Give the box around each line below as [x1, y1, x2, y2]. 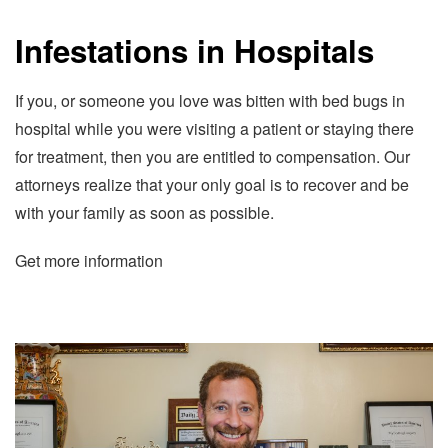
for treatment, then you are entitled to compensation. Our [15, 145, 410, 169]
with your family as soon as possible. [15, 201, 274, 225]
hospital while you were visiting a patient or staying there [15, 117, 414, 141]
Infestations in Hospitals [15, 27, 374, 73]
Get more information [15, 249, 163, 273]
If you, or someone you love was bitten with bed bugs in [15, 89, 405, 113]
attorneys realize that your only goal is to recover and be [15, 173, 409, 197]
